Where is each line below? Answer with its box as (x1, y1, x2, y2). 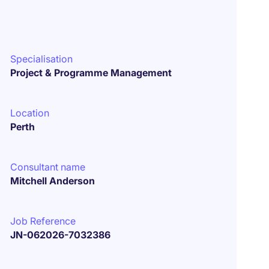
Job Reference (10, 215, 76, 227)
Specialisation (10, 53, 73, 65)
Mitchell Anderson (10, 175, 95, 187)
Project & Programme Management (10, 67, 172, 79)
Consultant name (10, 161, 86, 173)
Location (10, 107, 50, 119)
